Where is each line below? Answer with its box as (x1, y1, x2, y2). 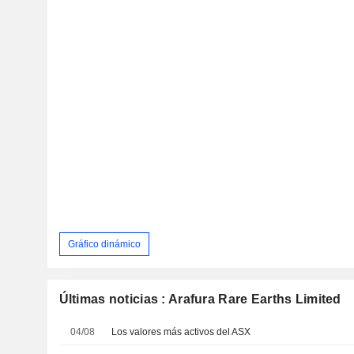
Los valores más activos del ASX (111, 326, 251, 338)
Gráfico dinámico (67, 238, 141, 250)
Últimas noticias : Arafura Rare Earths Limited (58, 292, 341, 307)
